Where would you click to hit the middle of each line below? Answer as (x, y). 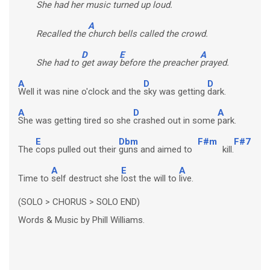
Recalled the (62, 34)
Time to (35, 179)
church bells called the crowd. (148, 34)
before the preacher (160, 63)
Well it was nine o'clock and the (81, 92)
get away (100, 63)
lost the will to (150, 179)
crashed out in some (175, 121)
